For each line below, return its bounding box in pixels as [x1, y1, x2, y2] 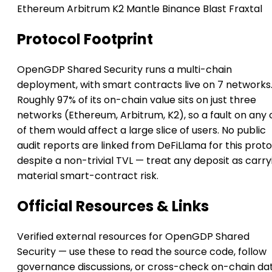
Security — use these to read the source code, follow [17, 245, 267, 259]
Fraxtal [226, 2, 262, 16]
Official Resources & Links [17, 196, 209, 217]
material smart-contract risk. [17, 169, 158, 183]
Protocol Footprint [17, 29, 153, 50]
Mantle [124, 2, 160, 16]
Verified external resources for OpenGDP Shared [17, 229, 250, 243]
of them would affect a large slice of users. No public [17, 123, 266, 138]
